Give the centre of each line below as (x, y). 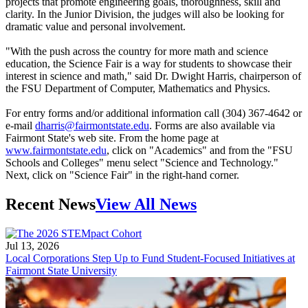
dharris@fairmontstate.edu (92, 125)
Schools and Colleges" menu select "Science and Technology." (142, 162)
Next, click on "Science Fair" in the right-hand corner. (122, 175)
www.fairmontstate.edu (56, 150)
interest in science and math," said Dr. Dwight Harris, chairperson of (153, 76)
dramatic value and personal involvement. (96, 26)
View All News (146, 204)
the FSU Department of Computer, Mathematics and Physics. (138, 88)
